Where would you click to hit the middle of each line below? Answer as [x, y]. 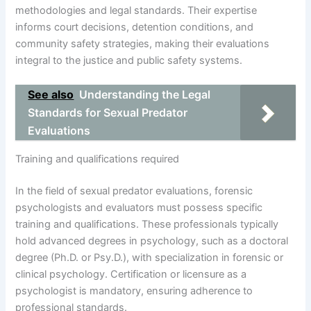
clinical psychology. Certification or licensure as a [131, 274]
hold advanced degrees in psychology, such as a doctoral [152, 241]
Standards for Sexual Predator [108, 113]
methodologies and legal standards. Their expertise [136, 11]
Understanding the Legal [145, 95]
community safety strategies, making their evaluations [143, 44]
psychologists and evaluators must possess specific [139, 207]
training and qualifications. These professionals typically [147, 224]
